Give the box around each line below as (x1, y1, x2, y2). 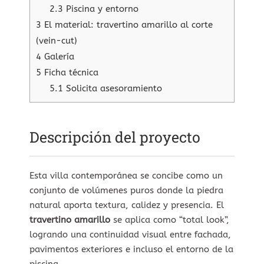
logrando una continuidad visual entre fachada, (29, 229, 231, 240)
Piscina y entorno (62, 3, 138, 14)
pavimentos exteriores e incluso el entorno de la (29, 243, 233, 255)
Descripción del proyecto (29, 127, 200, 147)
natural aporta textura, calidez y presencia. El (29, 199, 224, 210)
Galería (41, 51, 74, 62)
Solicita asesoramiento (62, 82, 162, 94)
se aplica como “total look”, (113, 214, 229, 225)
